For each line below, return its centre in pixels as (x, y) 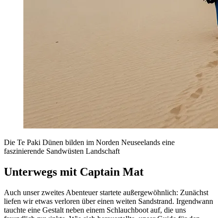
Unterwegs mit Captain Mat (74, 172)
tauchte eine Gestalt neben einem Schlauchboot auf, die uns (95, 210)
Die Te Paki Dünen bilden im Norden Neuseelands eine (89, 143)
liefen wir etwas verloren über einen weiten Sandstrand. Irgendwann (109, 201)
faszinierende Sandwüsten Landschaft (62, 151)
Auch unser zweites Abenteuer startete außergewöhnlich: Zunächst (106, 193)
